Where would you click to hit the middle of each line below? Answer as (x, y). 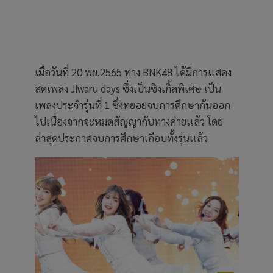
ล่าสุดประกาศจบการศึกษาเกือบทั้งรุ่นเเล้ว (121, 138)
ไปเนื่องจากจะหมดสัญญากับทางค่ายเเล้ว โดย (129, 122)
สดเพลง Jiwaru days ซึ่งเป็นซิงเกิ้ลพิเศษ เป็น (128, 89)
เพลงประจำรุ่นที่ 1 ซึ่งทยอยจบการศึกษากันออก (132, 105)
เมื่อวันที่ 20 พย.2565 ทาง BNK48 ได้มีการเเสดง (133, 72)
